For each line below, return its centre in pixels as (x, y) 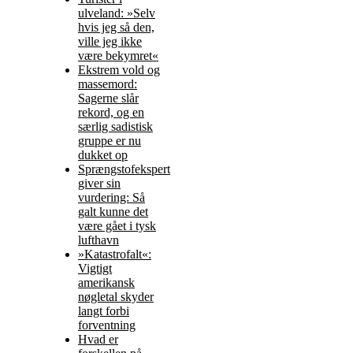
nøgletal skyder (116, 296)
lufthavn (98, 240)
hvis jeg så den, (116, 27)
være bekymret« (118, 55)
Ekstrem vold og (119, 69)
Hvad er (98, 339)
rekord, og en (111, 112)
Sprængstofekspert (124, 169)
